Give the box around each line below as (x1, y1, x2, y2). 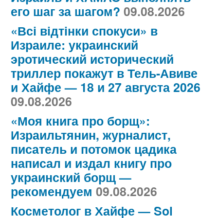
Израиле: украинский (11, 36, 138, 54)
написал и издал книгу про (11, 154, 172, 172)
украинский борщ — (11, 168, 131, 186)
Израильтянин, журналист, (11, 126, 171, 144)
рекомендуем (11, 182, 92, 200)
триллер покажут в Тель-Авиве (11, 64, 198, 82)
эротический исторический (11, 50, 174, 68)
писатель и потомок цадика (11, 140, 177, 158)
